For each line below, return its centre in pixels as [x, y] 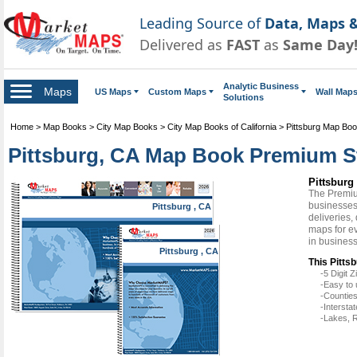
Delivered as [183, 44]
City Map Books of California [222, 126]
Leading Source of [202, 23]
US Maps [113, 91]
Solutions [243, 97]
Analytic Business [261, 86]
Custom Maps [177, 91]
